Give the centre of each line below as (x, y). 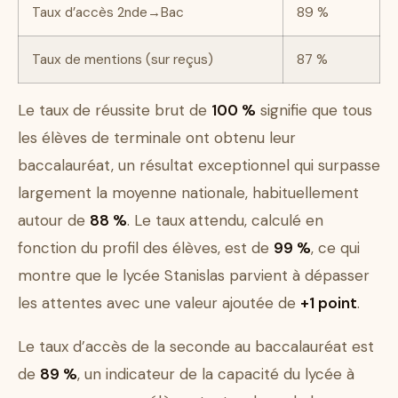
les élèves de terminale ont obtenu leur (157, 138)
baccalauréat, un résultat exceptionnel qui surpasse (199, 166)
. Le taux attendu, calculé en (225, 221)
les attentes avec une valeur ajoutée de (159, 303)
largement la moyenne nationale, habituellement (188, 193)
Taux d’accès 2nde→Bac (108, 13)
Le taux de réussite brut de (115, 111)
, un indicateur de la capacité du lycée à (216, 374)
